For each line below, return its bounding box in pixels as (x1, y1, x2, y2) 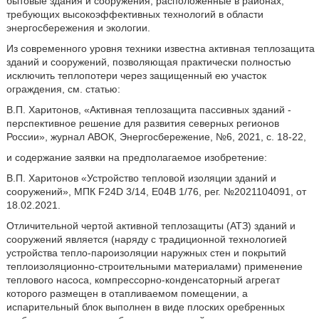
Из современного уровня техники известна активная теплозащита (6, 43, 315, 54)
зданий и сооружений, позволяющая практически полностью (6, 56, 291, 68)
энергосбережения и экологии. (6, 22, 150, 33)
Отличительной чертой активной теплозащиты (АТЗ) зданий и (6, 220, 296, 231)
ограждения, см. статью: (6, 83, 120, 95)
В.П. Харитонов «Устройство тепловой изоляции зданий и (6, 172, 276, 184)
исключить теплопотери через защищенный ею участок (6, 70, 266, 81)
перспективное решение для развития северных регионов (6, 117, 279, 129)
